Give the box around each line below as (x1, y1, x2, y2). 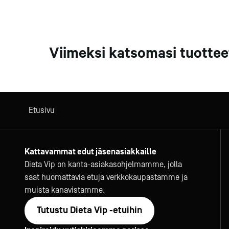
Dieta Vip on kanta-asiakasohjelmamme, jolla (25, 160, 182, 169)
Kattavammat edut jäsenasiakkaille (25, 147, 156, 156)
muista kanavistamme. (25, 186, 105, 195)
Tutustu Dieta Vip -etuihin (37, 205, 142, 216)
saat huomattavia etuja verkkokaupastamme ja (25, 173, 188, 182)
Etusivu (29, 106, 55, 115)
